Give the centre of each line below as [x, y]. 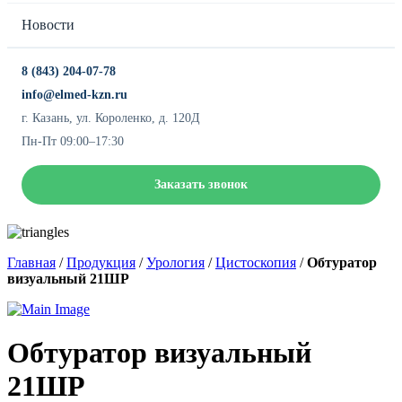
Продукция [101, 262]
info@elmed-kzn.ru [74, 95]
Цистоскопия [256, 262]
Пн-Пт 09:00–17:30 [73, 141]
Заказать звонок [201, 184]
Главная [31, 262]
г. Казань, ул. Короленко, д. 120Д [111, 118]
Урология [175, 262]
